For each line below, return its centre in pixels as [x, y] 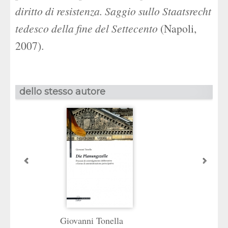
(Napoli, [177, 28]
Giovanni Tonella [92, 220]
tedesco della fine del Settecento [87, 28]
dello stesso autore [62, 92]
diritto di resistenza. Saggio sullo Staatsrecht [113, 11]
